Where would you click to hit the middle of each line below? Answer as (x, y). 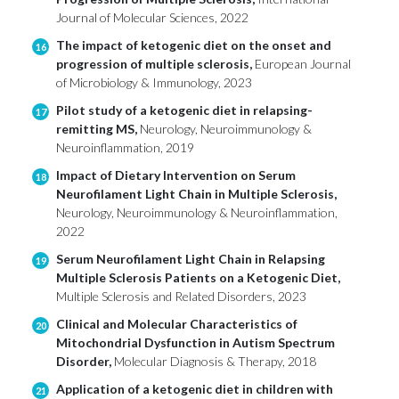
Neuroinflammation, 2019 (125, 148)
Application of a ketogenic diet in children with (195, 389)
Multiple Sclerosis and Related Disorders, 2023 (181, 297)
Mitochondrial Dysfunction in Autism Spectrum (195, 343)
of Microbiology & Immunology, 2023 (154, 83)
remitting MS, (98, 129)
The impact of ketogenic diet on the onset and (194, 45)
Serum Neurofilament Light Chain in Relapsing (191, 259)
